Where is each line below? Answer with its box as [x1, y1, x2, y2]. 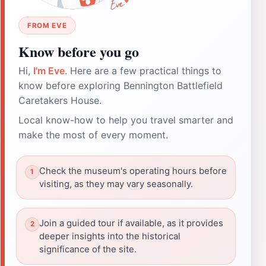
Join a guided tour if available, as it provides [39, 217, 223, 229]
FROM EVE [27, 21, 67, 30]
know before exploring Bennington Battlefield [18, 79, 223, 91]
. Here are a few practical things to [65, 64, 221, 77]
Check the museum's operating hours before [39, 165, 227, 176]
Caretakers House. [18, 94, 102, 106]
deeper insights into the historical [39, 230, 180, 242]
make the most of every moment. [18, 128, 168, 141]
